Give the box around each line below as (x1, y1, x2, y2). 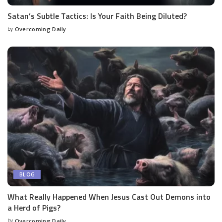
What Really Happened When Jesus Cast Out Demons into (7, 191, 211, 203)
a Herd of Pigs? (7, 202, 60, 214)
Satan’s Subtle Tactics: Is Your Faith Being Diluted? (7, 10, 187, 22)
